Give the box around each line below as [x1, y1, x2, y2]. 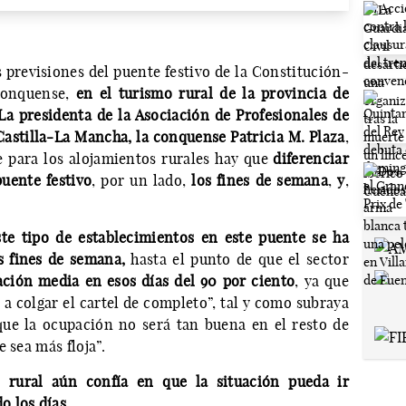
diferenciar [273, 150, 349, 169]
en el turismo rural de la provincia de [75, 84, 349, 103]
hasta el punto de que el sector [130, 250, 349, 269]
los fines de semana [191, 171, 329, 190]
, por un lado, [92, 171, 192, 190]
